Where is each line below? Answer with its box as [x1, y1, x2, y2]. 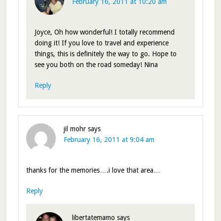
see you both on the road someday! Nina [34, 61, 158, 69]
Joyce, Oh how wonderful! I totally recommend [34, 28, 175, 37]
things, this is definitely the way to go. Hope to [34, 50, 177, 58]
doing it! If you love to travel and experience [34, 39, 169, 47]
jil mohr [63, 125, 86, 133]
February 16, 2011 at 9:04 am [63, 136, 154, 144]
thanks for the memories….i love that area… [26, 166, 160, 175]
